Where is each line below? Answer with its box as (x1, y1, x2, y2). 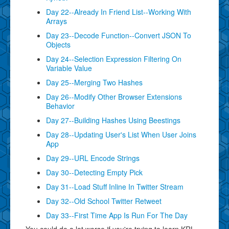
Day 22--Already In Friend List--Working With (46, 6, 191, 17)
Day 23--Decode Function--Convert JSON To (46, 30, 191, 40)
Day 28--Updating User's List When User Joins (46, 129, 196, 140)
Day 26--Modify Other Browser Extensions (46, 91, 182, 102)
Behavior (46, 100, 75, 111)
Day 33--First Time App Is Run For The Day (46, 210, 188, 220)
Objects (46, 39, 71, 50)
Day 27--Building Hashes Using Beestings (46, 114, 180, 125)
